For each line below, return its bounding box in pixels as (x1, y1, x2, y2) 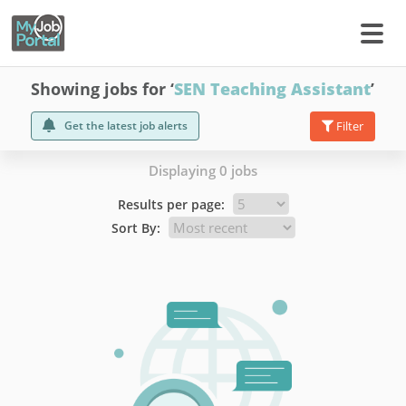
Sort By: (111, 219, 160, 237)
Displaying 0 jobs (149, 161, 257, 179)
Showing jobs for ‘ (31, 78, 174, 100)
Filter (333, 118, 363, 134)
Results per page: (117, 196, 225, 213)
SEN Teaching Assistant (174, 78, 371, 100)
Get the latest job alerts (64, 118, 188, 133)
